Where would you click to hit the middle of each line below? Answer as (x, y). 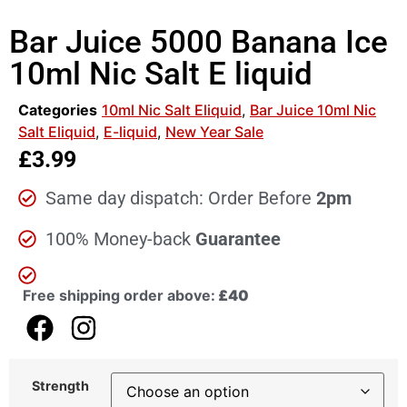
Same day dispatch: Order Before (181, 199)
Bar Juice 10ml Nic (313, 110)
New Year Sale (214, 132)
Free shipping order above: (119, 296)
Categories (58, 110)
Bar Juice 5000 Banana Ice (199, 42)
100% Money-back (120, 239)
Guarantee (238, 239)
